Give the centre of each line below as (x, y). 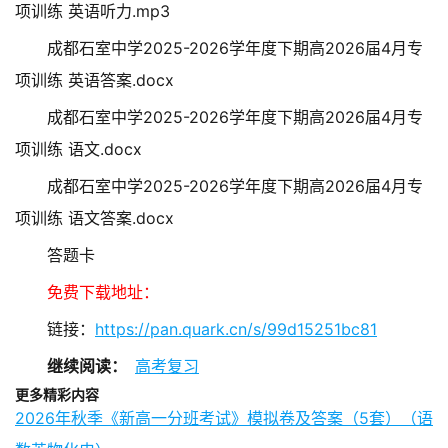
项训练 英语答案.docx (94, 80)
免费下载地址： (103, 292)
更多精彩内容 (57, 394)
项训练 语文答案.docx (94, 218)
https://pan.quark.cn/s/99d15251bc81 (236, 329)
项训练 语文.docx (78, 149)
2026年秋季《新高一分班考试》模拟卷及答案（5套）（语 (224, 418)
